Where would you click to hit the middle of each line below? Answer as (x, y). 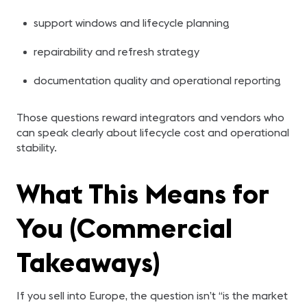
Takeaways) (88, 262)
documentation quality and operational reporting (157, 80)
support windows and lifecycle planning (131, 23)
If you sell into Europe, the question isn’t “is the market (152, 295)
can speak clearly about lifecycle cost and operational (153, 132)
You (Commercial (124, 228)
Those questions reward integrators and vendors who (150, 117)
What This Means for (143, 194)
